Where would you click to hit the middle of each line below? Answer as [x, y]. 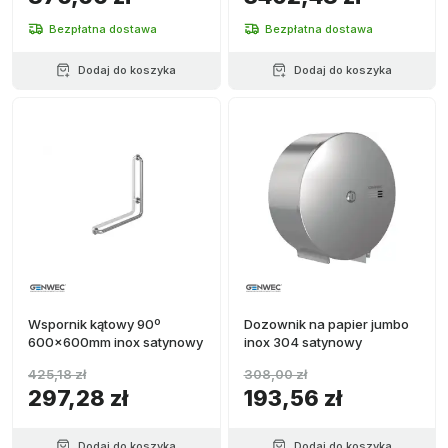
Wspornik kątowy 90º [94, 324]
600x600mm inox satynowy [115, 342]
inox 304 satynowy [302, 342]
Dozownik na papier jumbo [326, 324]
